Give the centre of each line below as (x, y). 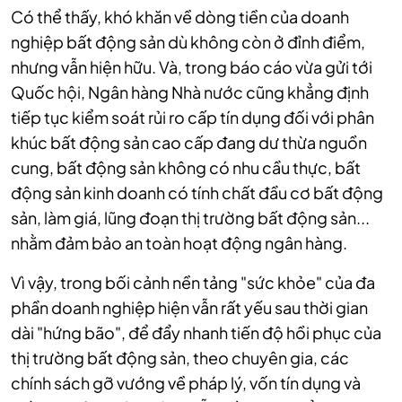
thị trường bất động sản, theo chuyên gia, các (180, 358)
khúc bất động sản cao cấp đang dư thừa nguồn (189, 143)
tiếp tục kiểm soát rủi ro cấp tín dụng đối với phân (192, 118)
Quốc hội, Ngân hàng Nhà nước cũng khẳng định (190, 92)
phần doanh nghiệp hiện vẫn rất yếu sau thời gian (189, 308)
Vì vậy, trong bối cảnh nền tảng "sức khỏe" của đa (193, 283)
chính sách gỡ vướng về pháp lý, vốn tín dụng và (186, 383)
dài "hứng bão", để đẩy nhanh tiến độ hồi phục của (196, 333)
